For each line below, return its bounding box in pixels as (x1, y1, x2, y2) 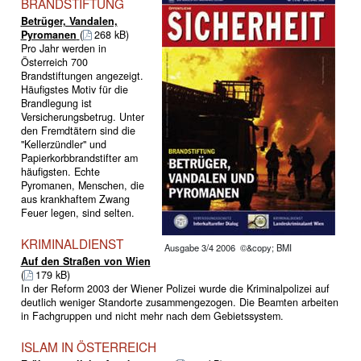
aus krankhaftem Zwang (20, 191, 130, 206)
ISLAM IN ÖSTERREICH (20, 337, 156, 355)
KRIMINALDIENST (20, 234, 123, 252)
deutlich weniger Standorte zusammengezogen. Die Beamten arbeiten (20, 294, 338, 309)
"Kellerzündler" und (20, 136, 106, 151)
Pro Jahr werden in (20, 40, 106, 56)
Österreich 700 (20, 54, 88, 69)
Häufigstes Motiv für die (20, 81, 128, 97)
